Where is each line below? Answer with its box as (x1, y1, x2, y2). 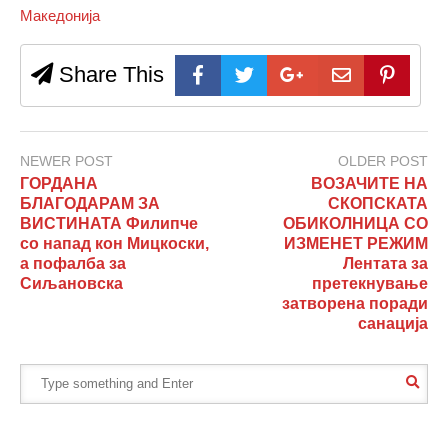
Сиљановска (20, 274, 123, 292)
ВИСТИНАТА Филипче (20, 214, 198, 232)
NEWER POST (20, 152, 113, 169)
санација (358, 314, 428, 332)
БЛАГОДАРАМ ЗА (20, 194, 160, 212)
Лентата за (343, 254, 428, 272)
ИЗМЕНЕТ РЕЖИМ (284, 234, 428, 252)
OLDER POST (338, 152, 428, 169)
